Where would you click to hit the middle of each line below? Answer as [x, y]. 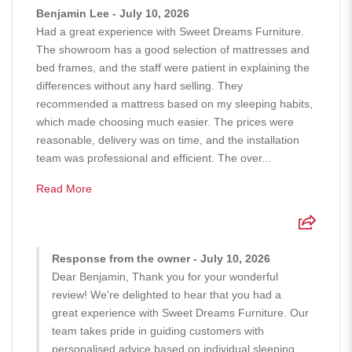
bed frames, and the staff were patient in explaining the [173, 67]
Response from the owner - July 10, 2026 [161, 258]
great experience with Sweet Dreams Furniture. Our [180, 312]
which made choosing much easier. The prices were [165, 121]
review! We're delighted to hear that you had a [167, 294]
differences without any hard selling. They [139, 85]
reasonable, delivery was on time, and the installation [168, 139]
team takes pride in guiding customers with [158, 330]
